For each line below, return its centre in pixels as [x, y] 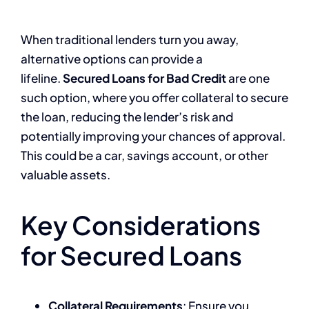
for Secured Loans [131, 256]
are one [248, 78]
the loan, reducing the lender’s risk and [127, 117]
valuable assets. [66, 175]
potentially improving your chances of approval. [153, 136]
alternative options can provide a [112, 59]
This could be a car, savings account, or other [144, 156]
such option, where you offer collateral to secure [154, 98]
